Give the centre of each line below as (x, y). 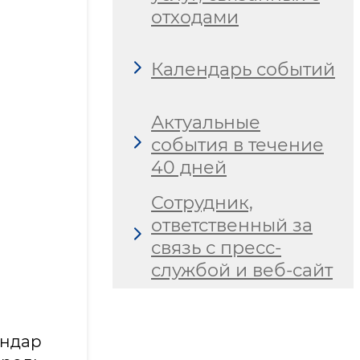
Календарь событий (243, 70)
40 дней (189, 167)
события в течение (237, 145)
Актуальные (206, 122)
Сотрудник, (202, 202)
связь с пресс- (216, 247)
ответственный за (232, 225)
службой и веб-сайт (242, 270)
